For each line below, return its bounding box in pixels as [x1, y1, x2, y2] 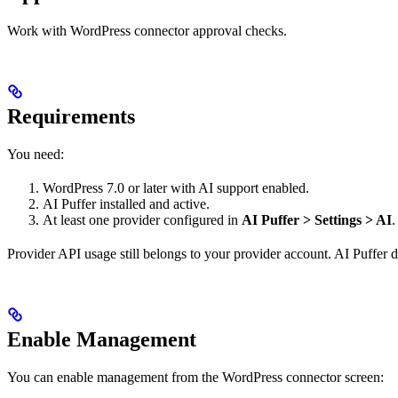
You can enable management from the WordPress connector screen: [7, 369, 384, 385]
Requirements [7, 104, 135, 128]
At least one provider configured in [43, 211, 242, 227]
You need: [7, 146, 64, 162]
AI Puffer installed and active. [43, 195, 210, 211]
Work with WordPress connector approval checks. [7, 22, 287, 38]
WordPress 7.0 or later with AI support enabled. [43, 179, 309, 195]
